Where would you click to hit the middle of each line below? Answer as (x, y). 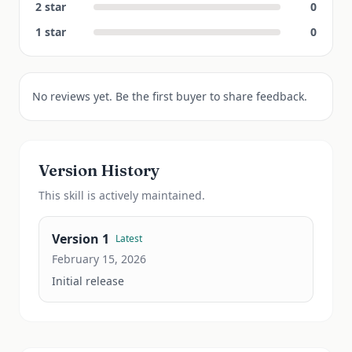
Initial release (88, 281)
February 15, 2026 (99, 259)
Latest (129, 238)
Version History (99, 170)
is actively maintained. (145, 195)
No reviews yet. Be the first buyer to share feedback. (170, 96)
